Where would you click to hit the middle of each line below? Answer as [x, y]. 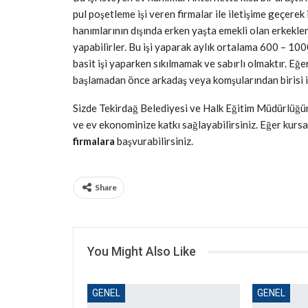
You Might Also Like [142, 251]
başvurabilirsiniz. [154, 141]
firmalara [94, 141]
